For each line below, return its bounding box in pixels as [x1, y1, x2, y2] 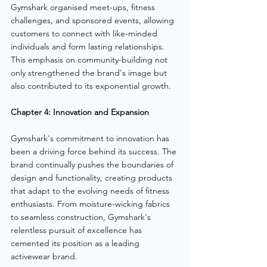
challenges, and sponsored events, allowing [11, 14, 176, 26]
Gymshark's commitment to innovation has [11, 132, 172, 144]
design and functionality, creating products [11, 172, 175, 183]
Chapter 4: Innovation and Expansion [11, 106, 149, 117]
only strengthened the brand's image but [11, 67, 169, 78]
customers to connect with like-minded [11, 27, 160, 39]
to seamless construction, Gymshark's [11, 211, 153, 222]
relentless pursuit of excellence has [11, 224, 144, 235]
